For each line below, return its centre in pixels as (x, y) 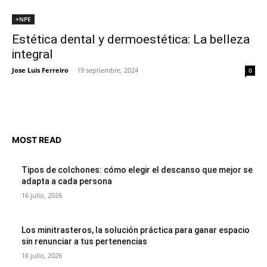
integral (32, 54)
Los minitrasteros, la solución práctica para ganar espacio (136, 230)
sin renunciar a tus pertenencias (84, 242)
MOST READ (37, 139)
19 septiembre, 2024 (108, 70)
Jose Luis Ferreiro (40, 70)
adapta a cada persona (67, 181)
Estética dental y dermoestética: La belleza (131, 39)
